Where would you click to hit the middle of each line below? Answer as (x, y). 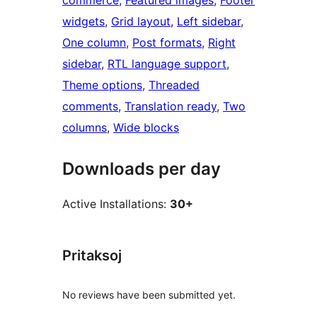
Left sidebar (209, 22)
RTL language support (167, 64)
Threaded (174, 85)
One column (94, 43)
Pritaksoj (92, 256)
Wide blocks (146, 128)
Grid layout (141, 22)
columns (85, 128)
